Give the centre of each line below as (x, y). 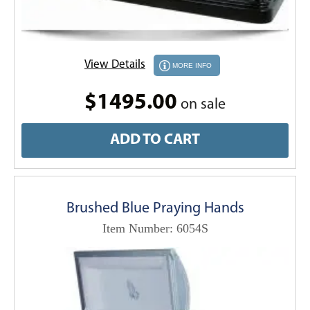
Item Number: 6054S (155, 228)
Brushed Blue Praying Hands (155, 208)
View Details (115, 64)
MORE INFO (192, 65)
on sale (201, 104)
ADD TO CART (155, 140)
